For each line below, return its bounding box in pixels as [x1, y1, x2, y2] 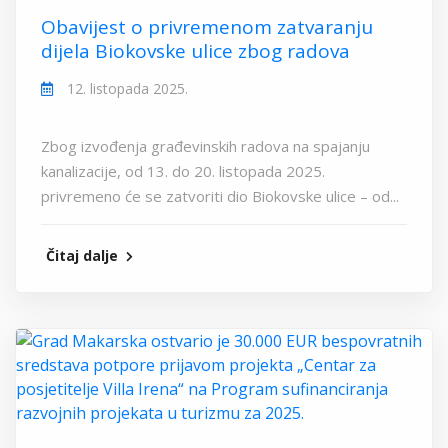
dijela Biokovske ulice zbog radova [41, 38, 350, 64]
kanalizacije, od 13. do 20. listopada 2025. [41, 161, 325, 181]
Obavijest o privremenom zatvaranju [41, 14, 373, 40]
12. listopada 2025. [63, 79, 188, 98]
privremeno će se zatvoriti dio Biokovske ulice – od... [41, 186, 399, 206]
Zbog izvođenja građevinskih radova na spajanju [41, 136, 370, 156]
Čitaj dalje [46, 246, 122, 265]
